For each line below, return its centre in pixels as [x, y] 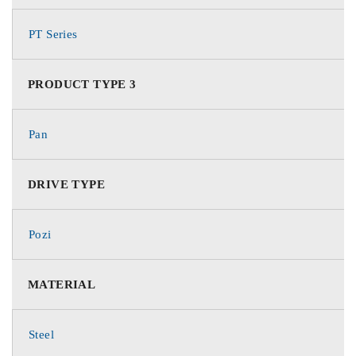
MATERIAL [62, 284]
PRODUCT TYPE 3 [82, 84]
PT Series [53, 34]
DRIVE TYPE [66, 184]
